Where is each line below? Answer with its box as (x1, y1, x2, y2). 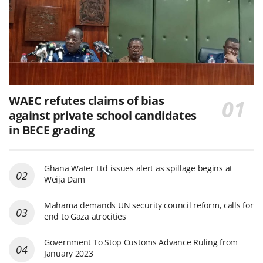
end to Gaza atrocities (44, 210, 126, 222)
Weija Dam (44, 173, 85, 185)
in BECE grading (9, 122, 95, 138)
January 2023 (44, 247, 93, 259)
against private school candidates (9, 107, 197, 123)
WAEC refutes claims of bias (9, 92, 164, 109)
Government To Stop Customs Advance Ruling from (44, 236, 238, 248)
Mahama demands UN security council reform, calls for (44, 199, 254, 211)
